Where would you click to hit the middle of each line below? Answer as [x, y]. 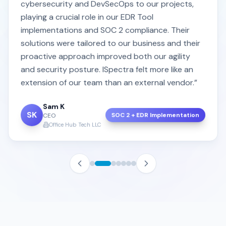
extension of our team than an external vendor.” [109, 82]
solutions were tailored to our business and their [110, 43]
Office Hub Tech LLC [75, 124]
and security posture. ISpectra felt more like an [107, 69]
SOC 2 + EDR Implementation [155, 115]
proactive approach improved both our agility [105, 56]
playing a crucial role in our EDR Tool [87, 17]
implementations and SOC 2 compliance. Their [105, 30]
